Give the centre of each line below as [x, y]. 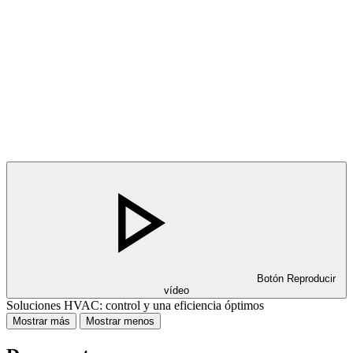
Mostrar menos [120, 321]
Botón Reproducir [296, 278]
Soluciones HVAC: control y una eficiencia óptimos [135, 305]
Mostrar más [41, 321]
